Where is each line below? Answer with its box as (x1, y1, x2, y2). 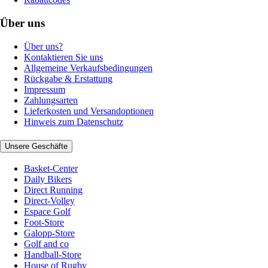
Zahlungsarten (24, 95, 78, 105)
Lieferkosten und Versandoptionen (24, 105, 154, 116)
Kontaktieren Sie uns (24, 51, 103, 62)
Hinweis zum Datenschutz (24, 116, 123, 127)
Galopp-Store (24, 228, 75, 239)
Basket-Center (24, 163, 78, 174)
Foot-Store (24, 217, 64, 228)
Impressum (24, 84, 65, 95)
